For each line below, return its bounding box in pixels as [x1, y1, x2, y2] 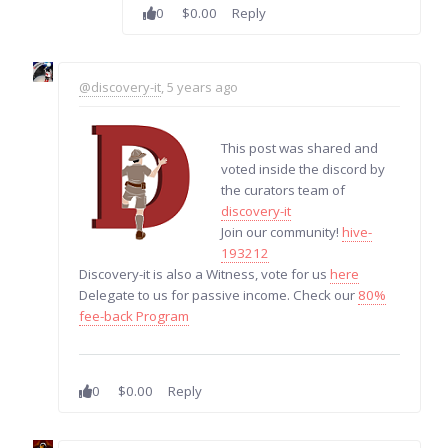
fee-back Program [79, 306, 190, 325]
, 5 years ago [161, 77, 239, 96]
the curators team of [221, 180, 346, 199]
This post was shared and [221, 138, 379, 157]
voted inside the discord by [221, 159, 386, 178]
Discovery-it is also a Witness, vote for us [79, 264, 331, 283]
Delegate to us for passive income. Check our [79, 285, 359, 304]
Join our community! [221, 222, 343, 241]
